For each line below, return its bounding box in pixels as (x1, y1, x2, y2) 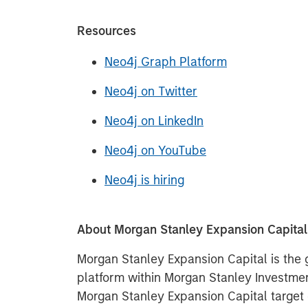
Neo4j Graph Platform (104, 54, 227, 69)
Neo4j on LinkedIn (104, 113, 203, 129)
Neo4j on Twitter (104, 84, 197, 99)
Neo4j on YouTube (104, 143, 206, 158)
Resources (77, 23, 136, 38)
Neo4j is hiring (104, 173, 184, 188)
